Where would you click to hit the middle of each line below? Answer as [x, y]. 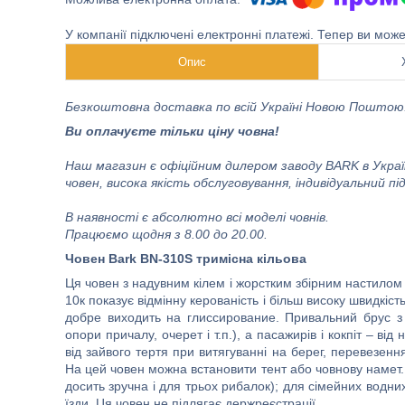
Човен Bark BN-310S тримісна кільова [186, 259]
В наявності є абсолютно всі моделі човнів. [197, 217]
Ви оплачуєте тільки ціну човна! [172, 131]
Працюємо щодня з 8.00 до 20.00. [166, 234]
